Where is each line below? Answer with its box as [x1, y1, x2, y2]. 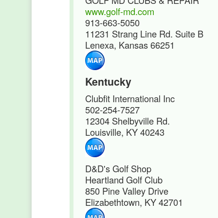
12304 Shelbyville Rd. [85, 114, 170, 127]
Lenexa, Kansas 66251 [85, 38, 175, 51]
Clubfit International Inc [85, 92, 175, 105]
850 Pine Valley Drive [85, 184, 168, 197]
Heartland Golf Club [85, 173, 163, 186]
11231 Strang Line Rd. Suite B [85, 27, 203, 40]
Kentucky [85, 74, 131, 89]
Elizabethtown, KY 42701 [85, 196, 183, 208]
